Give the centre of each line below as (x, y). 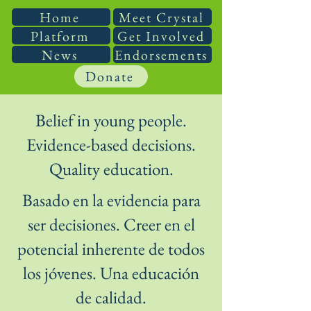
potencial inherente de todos (111, 249)
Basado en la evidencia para (111, 200)
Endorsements (161, 54)
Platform (60, 36)
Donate (110, 76)
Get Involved (161, 36)
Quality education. (111, 169)
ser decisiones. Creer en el (111, 224)
